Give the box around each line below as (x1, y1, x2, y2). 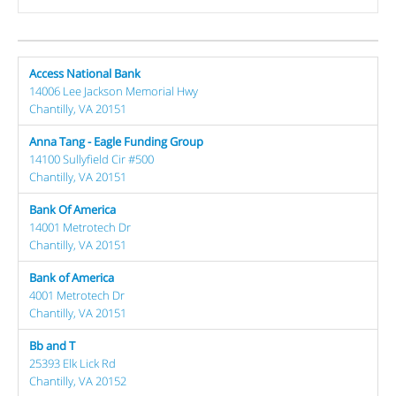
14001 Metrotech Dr (29, 218, 131, 235)
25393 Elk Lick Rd (29, 354, 116, 371)
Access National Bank (29, 65, 141, 81)
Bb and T (29, 337, 75, 354)
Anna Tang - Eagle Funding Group (29, 133, 203, 149)
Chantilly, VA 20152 (29, 372, 126, 389)
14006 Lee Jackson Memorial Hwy (29, 82, 198, 99)
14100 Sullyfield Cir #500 (29, 150, 154, 167)
